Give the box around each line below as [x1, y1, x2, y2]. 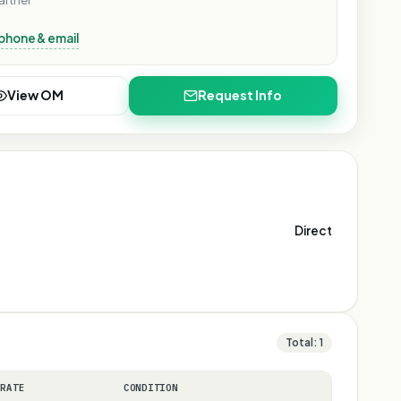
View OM [7, 87, 64, 103]
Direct [294, 222, 332, 238]
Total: [286, 335, 320, 349]
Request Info [198, 87, 283, 103]
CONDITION [124, 380, 178, 394]
